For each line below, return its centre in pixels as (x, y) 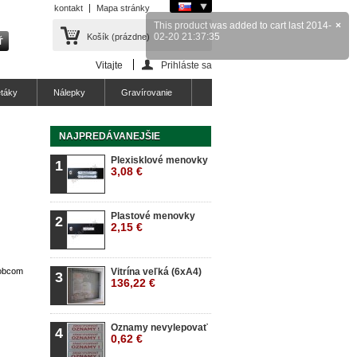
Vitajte (110, 65)
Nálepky (69, 92)
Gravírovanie (147, 92)
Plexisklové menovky (159, 160)
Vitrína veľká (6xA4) (156, 272)
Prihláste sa (186, 65)
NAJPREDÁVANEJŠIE (110, 136)
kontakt (69, 8)
